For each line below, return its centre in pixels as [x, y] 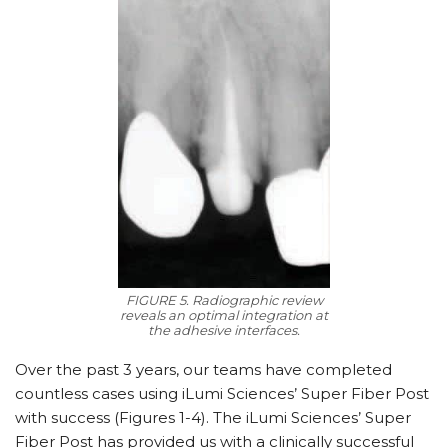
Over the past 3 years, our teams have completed [203, 369]
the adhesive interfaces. [224, 329]
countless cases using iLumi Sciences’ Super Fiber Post [222, 393]
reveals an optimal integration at [224, 314]
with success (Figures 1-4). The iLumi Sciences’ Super [213, 417]
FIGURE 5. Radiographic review [224, 299]
